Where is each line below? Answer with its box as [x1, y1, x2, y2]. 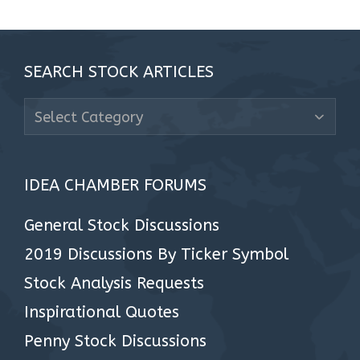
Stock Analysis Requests [24, 274, 204, 292]
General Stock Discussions [24, 216, 219, 235]
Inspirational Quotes [24, 303, 179, 321]
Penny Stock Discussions [24, 332, 207, 350]
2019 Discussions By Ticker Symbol [24, 245, 288, 264]
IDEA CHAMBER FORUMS [24, 176, 207, 194]
